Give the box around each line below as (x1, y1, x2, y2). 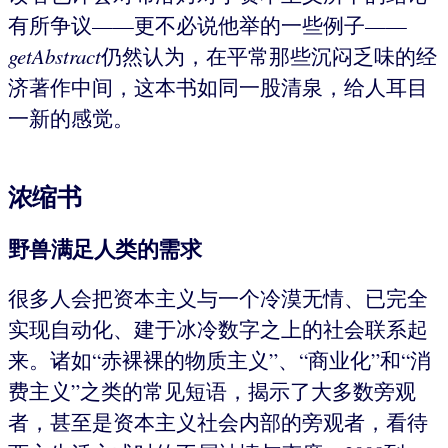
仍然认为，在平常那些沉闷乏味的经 (101, 41, 437, 70)
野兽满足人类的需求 (8, 235, 202, 262)
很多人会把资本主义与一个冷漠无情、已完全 (8, 284, 428, 313)
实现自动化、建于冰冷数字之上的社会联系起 (8, 315, 428, 344)
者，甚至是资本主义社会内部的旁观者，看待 (8, 408, 428, 437)
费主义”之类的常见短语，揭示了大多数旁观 (8, 377, 416, 406)
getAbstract (8, 41, 101, 70)
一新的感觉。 (8, 103, 134, 132)
